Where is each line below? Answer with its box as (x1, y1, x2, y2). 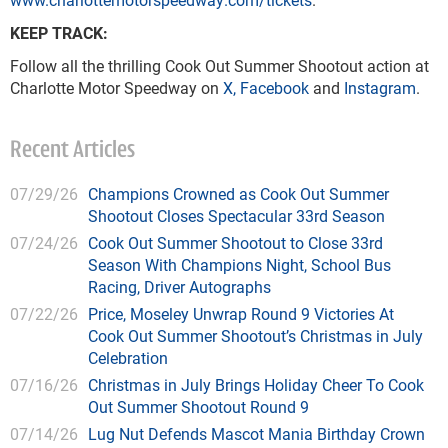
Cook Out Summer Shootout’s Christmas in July (88, 324, 423, 346)
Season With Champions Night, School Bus (88, 253, 391, 275)
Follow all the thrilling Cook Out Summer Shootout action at (10, 54, 429, 76)
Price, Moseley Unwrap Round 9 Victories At (88, 302, 394, 324)
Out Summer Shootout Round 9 (88, 395, 309, 417)
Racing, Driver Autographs (88, 275, 271, 297)
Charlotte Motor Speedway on (10, 76, 223, 98)
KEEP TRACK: (10, 21, 108, 43)
